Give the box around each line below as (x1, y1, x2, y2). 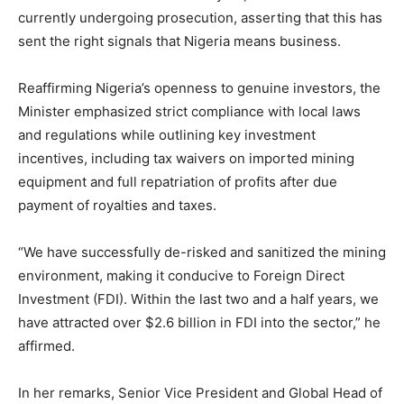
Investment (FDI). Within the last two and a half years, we (18, 289, 379, 308)
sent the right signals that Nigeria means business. (18, 32, 341, 50)
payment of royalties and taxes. (18, 196, 216, 214)
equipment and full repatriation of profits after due (18, 172, 337, 190)
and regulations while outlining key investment (18, 125, 316, 143)
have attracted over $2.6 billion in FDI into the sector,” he (18, 313, 381, 331)
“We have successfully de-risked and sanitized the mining (18, 243, 386, 261)
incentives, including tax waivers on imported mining (18, 149, 354, 167)
